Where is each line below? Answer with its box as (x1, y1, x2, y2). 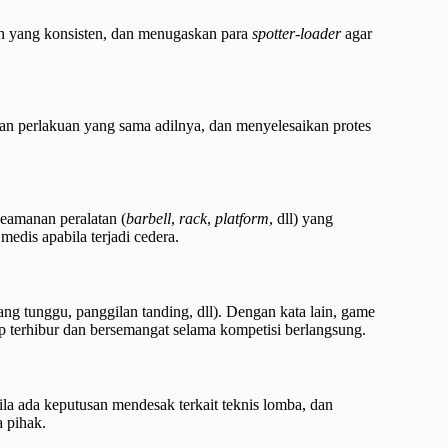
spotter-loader (252, 24, 341, 42)
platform (215, 210, 269, 228)
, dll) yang (269, 210, 333, 228)
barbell (126, 210, 171, 228)
